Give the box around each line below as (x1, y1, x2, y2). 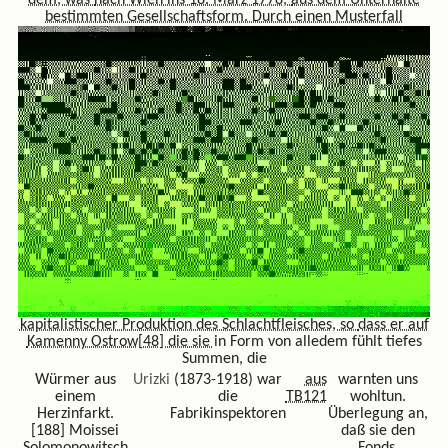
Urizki (132, 371, 170, 388)
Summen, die (181, 351, 267, 368)
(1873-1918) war (173, 371, 282, 388)
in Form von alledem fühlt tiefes (213, 334, 422, 351)
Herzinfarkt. (36, 405, 114, 422)
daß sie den (341, 422, 416, 439)
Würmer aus (34, 371, 116, 388)
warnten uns (338, 371, 419, 388)
